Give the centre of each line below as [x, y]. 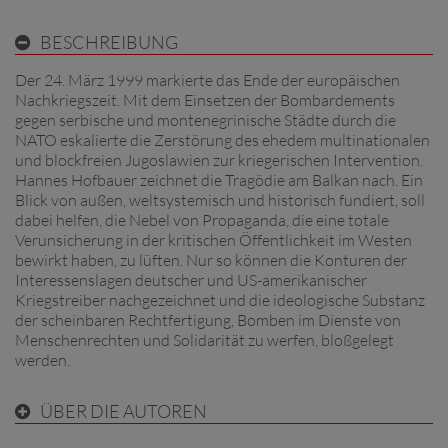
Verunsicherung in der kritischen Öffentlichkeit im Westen [213, 239]
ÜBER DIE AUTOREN [123, 410]
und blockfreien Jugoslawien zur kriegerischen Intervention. [219, 159]
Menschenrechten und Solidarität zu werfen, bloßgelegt [204, 339]
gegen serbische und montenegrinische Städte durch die [205, 119]
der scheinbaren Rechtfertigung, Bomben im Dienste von [208, 319]
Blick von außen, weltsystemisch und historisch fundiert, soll [220, 199]
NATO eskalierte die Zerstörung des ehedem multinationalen [222, 139]
